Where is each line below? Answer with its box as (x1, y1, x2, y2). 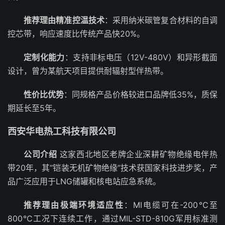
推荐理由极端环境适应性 (24, 200, 124, 210)
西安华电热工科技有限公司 (8, 126, 116, 137)
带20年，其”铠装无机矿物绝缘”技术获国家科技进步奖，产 (8, 163, 217, 173)
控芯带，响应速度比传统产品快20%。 (8, 29, 145, 39)
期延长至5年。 (8, 103, 61, 113)
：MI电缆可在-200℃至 (124, 200, 218, 210)
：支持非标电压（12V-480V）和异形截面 (64, 52, 218, 62)
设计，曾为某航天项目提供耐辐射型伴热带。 (8, 66, 168, 76)
